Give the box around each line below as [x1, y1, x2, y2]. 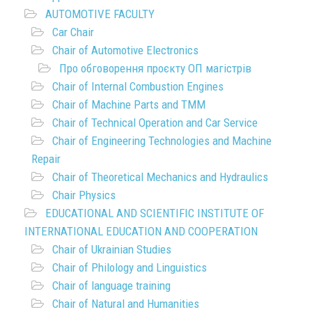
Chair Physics [52, 188, 116, 202]
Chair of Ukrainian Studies [52, 242, 171, 256]
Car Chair [52, 25, 94, 39]
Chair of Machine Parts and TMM [52, 97, 205, 111]
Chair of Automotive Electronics [52, 43, 198, 57]
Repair [31, 152, 61, 166]
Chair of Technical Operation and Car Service [52, 116, 258, 130]
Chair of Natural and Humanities [52, 297, 199, 311]
